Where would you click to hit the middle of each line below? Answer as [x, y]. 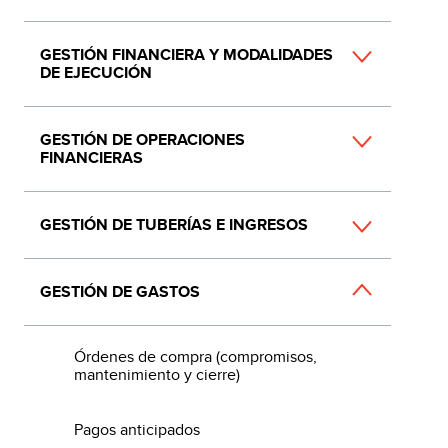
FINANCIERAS [91, 157]
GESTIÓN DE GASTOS [120, 291]
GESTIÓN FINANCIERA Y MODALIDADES [186, 54]
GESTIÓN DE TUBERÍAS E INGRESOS [174, 224]
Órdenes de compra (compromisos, [195, 357]
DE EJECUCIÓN [96, 72]
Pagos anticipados [136, 430]
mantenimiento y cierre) [156, 375]
